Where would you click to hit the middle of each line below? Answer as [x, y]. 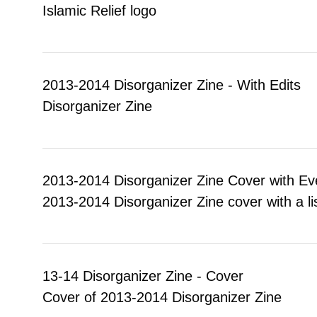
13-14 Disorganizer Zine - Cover [143, 276]
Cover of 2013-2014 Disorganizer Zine [162, 297]
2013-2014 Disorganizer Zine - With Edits [172, 85]
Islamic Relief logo [99, 10]
